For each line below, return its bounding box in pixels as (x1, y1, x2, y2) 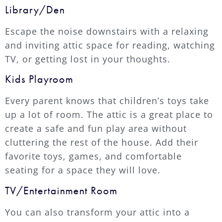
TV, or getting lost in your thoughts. (5, 53, 170, 65)
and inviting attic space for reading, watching (5, 39, 215, 51)
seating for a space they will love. (5, 164, 161, 176)
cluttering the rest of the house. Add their (5, 136, 198, 149)
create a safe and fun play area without (5, 122, 187, 135)
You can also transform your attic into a (5, 206, 190, 218)
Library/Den (5, 2, 65, 17)
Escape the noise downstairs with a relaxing (5, 25, 209, 37)
